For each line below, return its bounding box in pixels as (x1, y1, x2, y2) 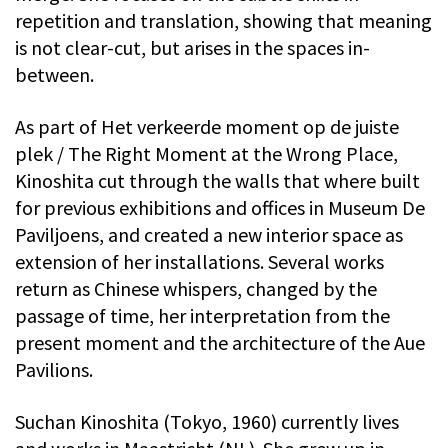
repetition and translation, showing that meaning (15, 8, 432, 34)
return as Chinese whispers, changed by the (15, 276, 377, 302)
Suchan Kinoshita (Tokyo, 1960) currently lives (15, 409, 399, 435)
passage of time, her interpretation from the (15, 303, 390, 329)
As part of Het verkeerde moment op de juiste (15, 114, 399, 140)
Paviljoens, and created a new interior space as (15, 222, 403, 248)
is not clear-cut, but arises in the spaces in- (15, 35, 370, 61)
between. (15, 62, 94, 88)
